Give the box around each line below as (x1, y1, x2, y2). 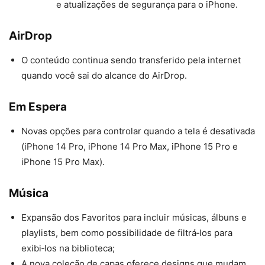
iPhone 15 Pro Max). (21, 156, 105, 168)
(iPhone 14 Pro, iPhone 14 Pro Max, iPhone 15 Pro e (21, 141, 238, 153)
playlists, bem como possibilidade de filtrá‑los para (21, 227, 232, 239)
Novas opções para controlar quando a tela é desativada (21, 125, 255, 137)
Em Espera (9, 100, 67, 114)
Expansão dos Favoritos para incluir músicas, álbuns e (21, 212, 247, 224)
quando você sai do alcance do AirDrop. (21, 70, 187, 82)
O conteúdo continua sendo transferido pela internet (21, 54, 241, 66)
